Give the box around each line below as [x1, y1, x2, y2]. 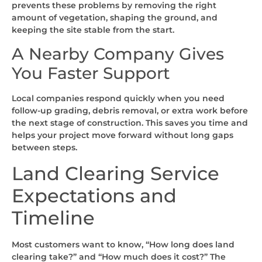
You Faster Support [12, 63, 170, 84]
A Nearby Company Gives [12, 44, 224, 64]
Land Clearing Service [12, 161, 219, 185]
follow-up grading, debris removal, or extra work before [12, 105, 248, 116]
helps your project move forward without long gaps [12, 130, 233, 141]
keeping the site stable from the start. [12, 24, 174, 35]
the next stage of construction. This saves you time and [12, 118, 248, 129]
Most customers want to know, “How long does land [12, 239, 235, 250]
